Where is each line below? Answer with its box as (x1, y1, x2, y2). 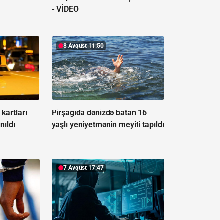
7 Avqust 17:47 (63, 165, 104, 172)
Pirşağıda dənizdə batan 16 (51, 108, 147, 118)
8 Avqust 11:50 (63, 42, 104, 50)
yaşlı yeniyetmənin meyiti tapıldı (51, 120, 164, 130)
